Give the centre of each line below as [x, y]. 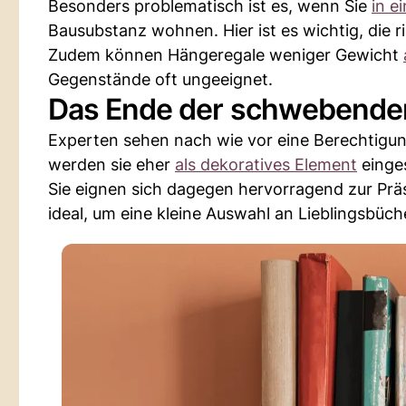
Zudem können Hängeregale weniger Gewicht [226, 54]
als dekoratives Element [266, 164]
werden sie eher [111, 164]
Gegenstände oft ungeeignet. [160, 79]
